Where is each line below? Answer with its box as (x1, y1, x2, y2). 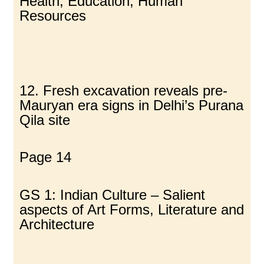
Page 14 (19, 149, 72, 166)
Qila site (19, 111, 71, 128)
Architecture (19, 216, 95, 232)
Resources (19, 8, 87, 24)
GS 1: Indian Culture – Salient (19, 186, 206, 203)
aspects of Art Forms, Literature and (19, 201, 245, 217)
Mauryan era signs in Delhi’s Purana (19, 97, 244, 113)
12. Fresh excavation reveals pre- (19, 82, 228, 98)
